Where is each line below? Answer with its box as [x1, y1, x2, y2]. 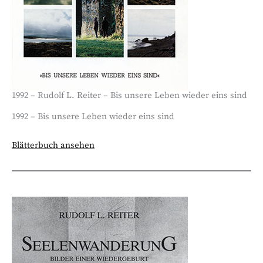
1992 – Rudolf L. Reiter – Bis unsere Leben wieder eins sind [12, 90, 247, 102]
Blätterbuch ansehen [12, 140, 95, 151]
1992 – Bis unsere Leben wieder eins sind [12, 111, 174, 122]
